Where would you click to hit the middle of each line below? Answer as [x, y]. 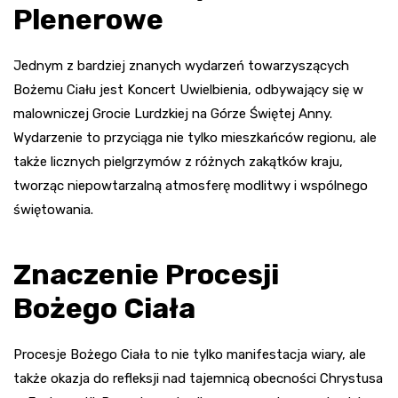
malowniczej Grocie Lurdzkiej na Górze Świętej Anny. [173, 113]
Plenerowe [88, 19]
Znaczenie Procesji [146, 274]
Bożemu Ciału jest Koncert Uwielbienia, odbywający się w [188, 89]
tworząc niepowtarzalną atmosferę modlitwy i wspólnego [191, 185]
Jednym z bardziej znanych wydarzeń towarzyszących [181, 65]
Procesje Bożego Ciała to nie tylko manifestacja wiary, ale [190, 354]
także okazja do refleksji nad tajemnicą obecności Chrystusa [198, 378]
